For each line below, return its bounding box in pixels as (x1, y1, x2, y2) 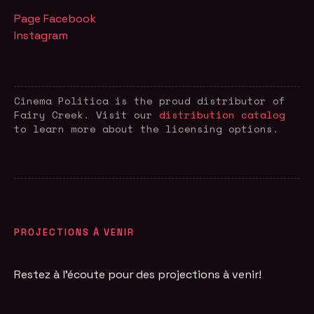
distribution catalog (159, 107, 286, 122)
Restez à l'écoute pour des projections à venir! (14, 266, 262, 282)
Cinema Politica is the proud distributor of (14, 93, 286, 108)
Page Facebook (14, 11, 97, 26)
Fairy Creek (14, 107, 84, 122)
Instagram (14, 27, 69, 43)
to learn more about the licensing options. (14, 121, 280, 136)
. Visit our (83, 107, 160, 122)
